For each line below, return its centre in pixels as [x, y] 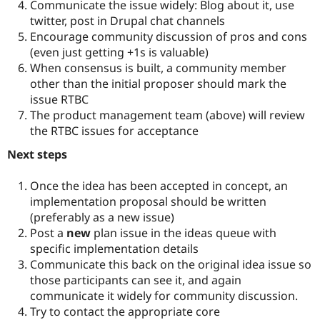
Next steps [37, 154]
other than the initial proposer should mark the [158, 83]
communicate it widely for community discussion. [164, 295]
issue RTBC [59, 99]
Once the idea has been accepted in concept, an [159, 185]
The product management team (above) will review [167, 115]
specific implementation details [114, 248]
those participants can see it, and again [136, 280]
